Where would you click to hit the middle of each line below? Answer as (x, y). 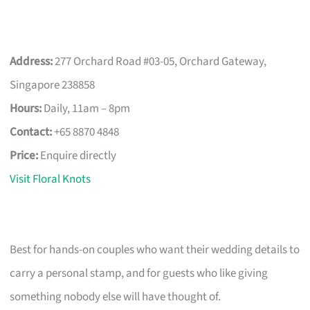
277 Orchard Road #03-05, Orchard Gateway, (160, 61)
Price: (24, 155)
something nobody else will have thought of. (116, 297)
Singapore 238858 (53, 85)
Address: (31, 61)
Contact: (31, 132)
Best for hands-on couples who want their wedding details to (155, 249)
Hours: (26, 108)
